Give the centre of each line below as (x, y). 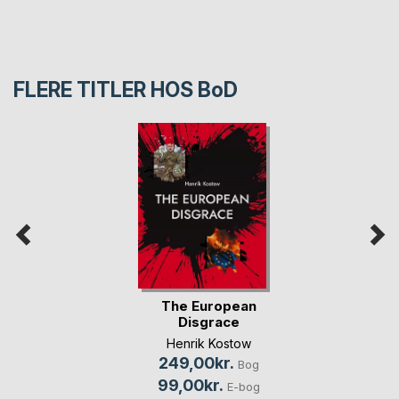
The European (209, 305)
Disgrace (209, 322)
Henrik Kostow (209, 343)
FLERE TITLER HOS (106, 90)
